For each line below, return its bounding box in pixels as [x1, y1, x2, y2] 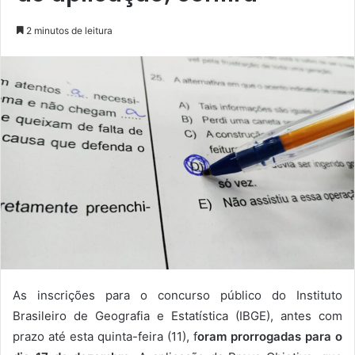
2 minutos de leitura [24, 25, 113, 37]
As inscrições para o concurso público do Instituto [13, 288, 342, 303]
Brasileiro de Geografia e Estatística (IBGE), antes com [13, 308, 342, 324]
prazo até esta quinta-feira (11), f [13, 329, 197, 345]
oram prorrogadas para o [197, 329, 342, 345]
